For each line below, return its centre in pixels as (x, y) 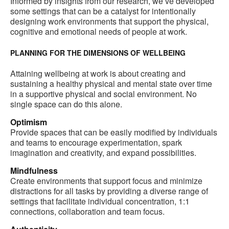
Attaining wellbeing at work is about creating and (98, 74)
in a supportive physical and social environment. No (104, 94)
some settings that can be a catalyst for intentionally (103, 11)
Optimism (29, 122)
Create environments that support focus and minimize (106, 181)
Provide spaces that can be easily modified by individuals (114, 132)
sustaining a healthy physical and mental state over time (111, 84)
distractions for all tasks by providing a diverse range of (109, 191)
